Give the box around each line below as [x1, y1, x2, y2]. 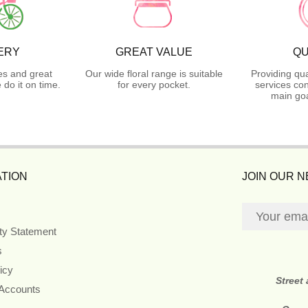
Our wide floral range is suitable [85, 67, 223, 79]
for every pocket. [118, 78, 190, 90]
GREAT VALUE [115, 45, 192, 58]
